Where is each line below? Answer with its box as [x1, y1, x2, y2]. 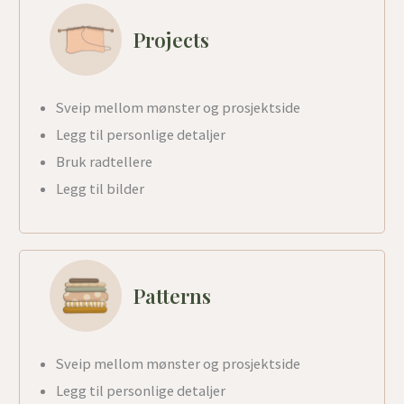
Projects [133, 25, 209, 53]
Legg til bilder [55, 179, 144, 197]
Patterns [133, 282, 211, 310]
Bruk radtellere [55, 151, 152, 170]
